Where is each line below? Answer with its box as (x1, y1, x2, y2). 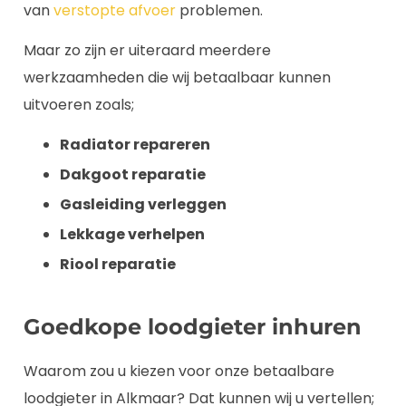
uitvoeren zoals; (24, 94, 134, 115)
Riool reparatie (60, 254, 176, 275)
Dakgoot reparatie (60, 164, 206, 186)
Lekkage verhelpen (60, 224, 205, 246)
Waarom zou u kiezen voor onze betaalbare (24, 361, 334, 382)
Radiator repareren (60, 134, 210, 156)
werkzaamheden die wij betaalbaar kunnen (24, 67, 331, 88)
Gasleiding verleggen (60, 194, 227, 216)
